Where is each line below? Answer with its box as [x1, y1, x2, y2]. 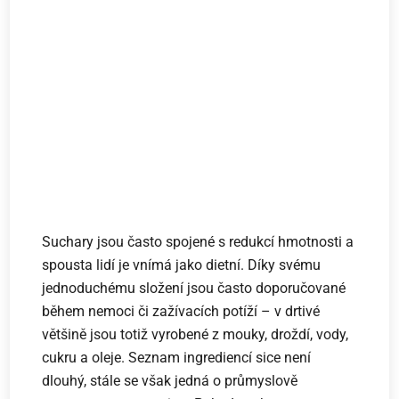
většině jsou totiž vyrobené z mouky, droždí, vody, [42, 326, 349, 344]
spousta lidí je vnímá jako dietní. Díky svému [42, 256, 322, 274]
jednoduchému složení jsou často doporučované [42, 280, 346, 297]
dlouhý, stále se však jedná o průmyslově [42, 372, 298, 390]
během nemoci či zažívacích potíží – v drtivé [42, 303, 321, 321]
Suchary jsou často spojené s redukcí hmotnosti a [42, 233, 354, 251]
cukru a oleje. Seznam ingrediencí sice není [42, 349, 312, 367]
